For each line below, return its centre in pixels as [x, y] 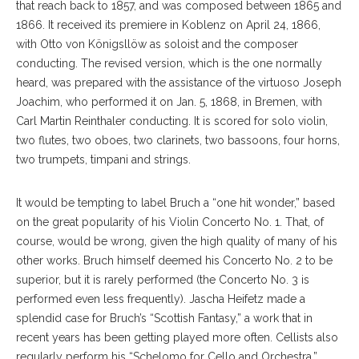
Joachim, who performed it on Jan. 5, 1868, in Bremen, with [169, 101]
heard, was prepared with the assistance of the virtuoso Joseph [179, 82]
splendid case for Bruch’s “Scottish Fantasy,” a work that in [164, 318]
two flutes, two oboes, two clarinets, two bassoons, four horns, [178, 140]
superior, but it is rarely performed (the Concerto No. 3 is [163, 279]
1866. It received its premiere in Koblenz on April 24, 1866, [168, 24]
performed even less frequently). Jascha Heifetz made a [161, 298]
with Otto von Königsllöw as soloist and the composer [157, 44]
